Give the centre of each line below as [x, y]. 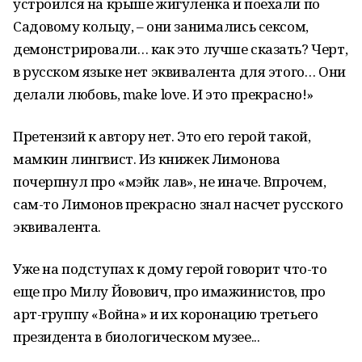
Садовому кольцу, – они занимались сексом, [161, 26]
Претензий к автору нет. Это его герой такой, [162, 136]
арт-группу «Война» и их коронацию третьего [166, 314]
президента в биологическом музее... [137, 337]
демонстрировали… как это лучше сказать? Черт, [181, 49]
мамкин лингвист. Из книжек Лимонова [147, 159]
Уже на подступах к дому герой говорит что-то [170, 269]
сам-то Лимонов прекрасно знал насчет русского [178, 204]
